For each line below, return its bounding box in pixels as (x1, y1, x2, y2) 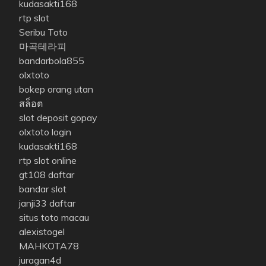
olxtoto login (19, 126, 71, 138)
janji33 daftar (19, 197, 75, 210)
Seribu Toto (19, 26, 68, 39)
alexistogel (19, 226, 65, 238)
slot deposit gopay (19, 112, 97, 124)
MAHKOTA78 (19, 240, 79, 252)
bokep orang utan (19, 83, 93, 96)
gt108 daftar (19, 169, 74, 181)
